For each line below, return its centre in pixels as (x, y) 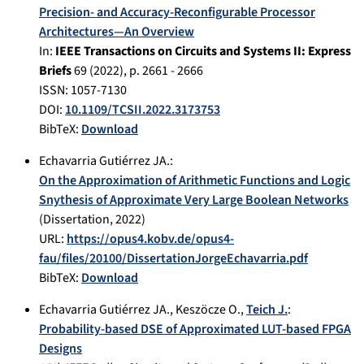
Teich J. (267, 309)
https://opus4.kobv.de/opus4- (150, 238)
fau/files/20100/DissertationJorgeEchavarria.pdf (173, 258)
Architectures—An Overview (117, 31)
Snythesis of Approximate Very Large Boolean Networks (194, 199)
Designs (61, 348)
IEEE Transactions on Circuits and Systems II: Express (203, 51)
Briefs (55, 70)
